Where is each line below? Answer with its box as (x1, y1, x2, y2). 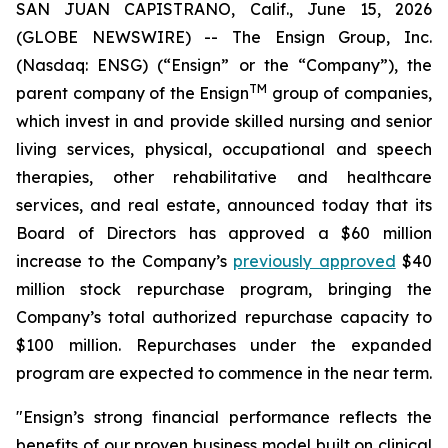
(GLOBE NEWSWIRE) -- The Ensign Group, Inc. (16, 27, 432, 47)
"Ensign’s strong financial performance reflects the (16, 407, 432, 427)
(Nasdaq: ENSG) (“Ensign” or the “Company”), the (16, 55, 432, 75)
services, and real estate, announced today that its (16, 195, 432, 215)
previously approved (233, 251, 396, 271)
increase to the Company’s (16, 251, 234, 271)
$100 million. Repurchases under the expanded (16, 335, 432, 355)
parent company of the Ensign (16, 83, 250, 103)
